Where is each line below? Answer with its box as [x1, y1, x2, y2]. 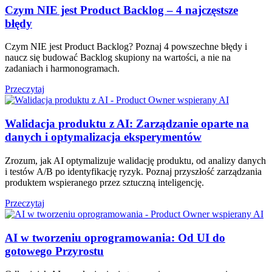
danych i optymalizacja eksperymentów [5, 131, 202, 144]
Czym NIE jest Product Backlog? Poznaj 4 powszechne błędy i [5, 41, 247, 52]
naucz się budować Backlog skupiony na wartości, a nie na [5, 52, 231, 63]
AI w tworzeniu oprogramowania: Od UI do [5, 231, 225, 244]
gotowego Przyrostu [5, 244, 104, 257]
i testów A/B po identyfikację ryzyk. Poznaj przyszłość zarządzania [5, 166, 262, 177]
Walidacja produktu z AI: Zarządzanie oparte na [5, 117, 249, 131]
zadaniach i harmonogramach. [5, 63, 120, 74]
